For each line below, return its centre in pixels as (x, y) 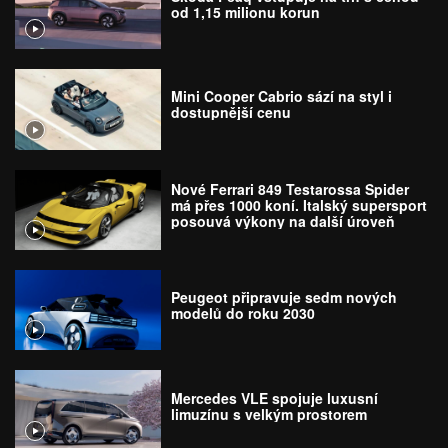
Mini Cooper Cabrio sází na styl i (282, 96)
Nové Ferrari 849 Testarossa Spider (290, 188)
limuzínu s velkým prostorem (269, 413)
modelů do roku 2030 (243, 313)
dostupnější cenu (231, 112)
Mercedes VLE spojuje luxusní (275, 397)
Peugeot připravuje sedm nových (284, 297)
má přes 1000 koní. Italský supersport (299, 204)
